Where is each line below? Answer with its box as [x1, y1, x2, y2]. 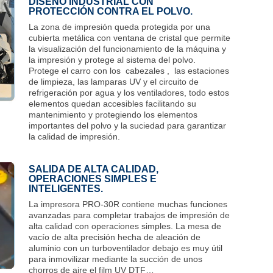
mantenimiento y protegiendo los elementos [29, 109, 197, 119]
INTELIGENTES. [29, 183, 103, 194]
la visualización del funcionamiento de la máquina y [29, 43, 226, 54]
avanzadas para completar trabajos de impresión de [29, 210, 230, 220]
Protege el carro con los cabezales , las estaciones [29, 65, 229, 76]
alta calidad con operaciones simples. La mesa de [29, 221, 221, 231]
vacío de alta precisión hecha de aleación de [29, 232, 200, 242]
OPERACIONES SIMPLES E [29, 173, 157, 184]
